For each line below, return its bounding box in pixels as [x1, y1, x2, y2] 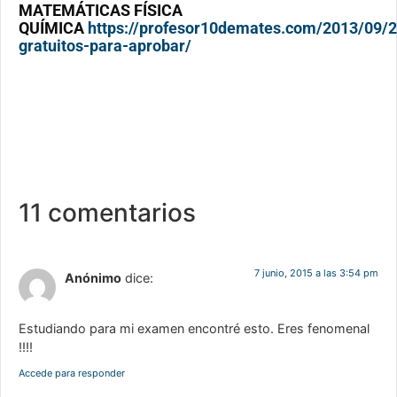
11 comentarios [19, 198, 196, 229]
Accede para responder [19, 367, 125, 380]
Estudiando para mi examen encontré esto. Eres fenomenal [19, 320, 370, 336]
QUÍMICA [19, 18, 88, 37]
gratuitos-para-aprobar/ [19, 35, 191, 55]
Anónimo [65, 270, 121, 286]
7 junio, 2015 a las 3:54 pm [254, 267, 378, 280]
